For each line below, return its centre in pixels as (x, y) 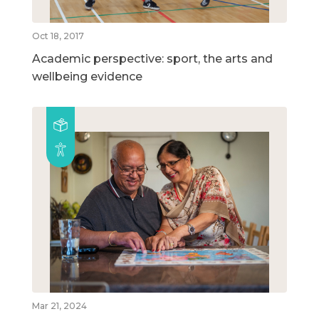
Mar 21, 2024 (59, 306)
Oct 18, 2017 (58, 36)
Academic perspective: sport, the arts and (152, 58)
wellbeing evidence (87, 76)
